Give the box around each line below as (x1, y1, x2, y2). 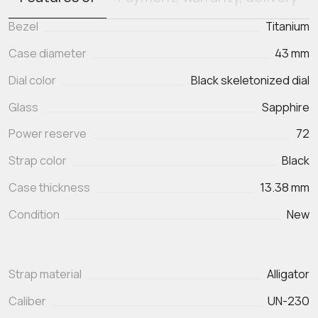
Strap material (9, 266, 82, 283)
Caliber (9, 293, 46, 309)
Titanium (265, 18, 309, 34)
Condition (9, 207, 60, 223)
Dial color (9, 72, 56, 88)
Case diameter (9, 45, 87, 61)
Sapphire (262, 99, 309, 115)
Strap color (9, 153, 67, 169)
